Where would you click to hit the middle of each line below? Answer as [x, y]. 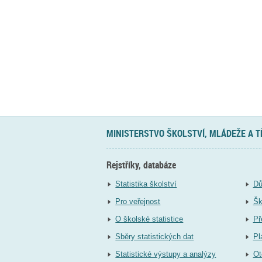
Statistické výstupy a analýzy [166, 254]
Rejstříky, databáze [141, 165]
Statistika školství [146, 184]
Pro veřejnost [138, 201]
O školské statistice [149, 219]
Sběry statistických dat [155, 236]
